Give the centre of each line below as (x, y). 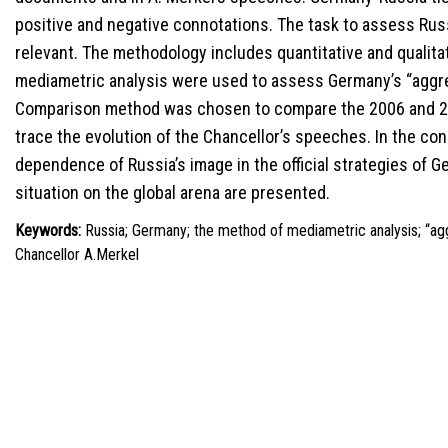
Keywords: (47, 230)
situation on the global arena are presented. (172, 192)
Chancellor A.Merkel (76, 254)
